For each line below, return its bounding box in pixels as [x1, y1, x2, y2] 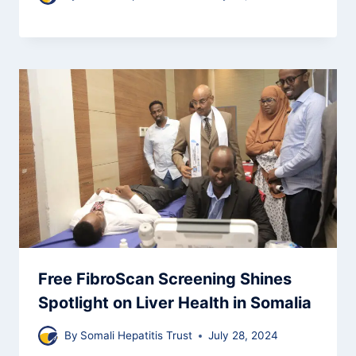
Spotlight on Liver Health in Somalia [38, 293, 311, 313]
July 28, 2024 [208, 329, 279, 342]
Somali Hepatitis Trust [80, 329, 193, 342]
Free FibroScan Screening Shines [38, 269, 292, 289]
